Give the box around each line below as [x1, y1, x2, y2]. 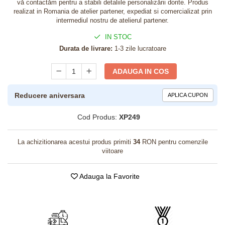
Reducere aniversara [15, 91, 85, 99]
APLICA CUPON [168, 92, 208, 98]
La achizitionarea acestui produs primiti [17, 138, 133, 146]
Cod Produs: [77, 113, 117, 121]
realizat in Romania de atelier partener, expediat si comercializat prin [13, 8, 212, 15]
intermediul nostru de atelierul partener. [56, 17, 169, 24]
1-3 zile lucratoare [112, 45, 166, 52]
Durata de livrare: [59, 45, 113, 52]
